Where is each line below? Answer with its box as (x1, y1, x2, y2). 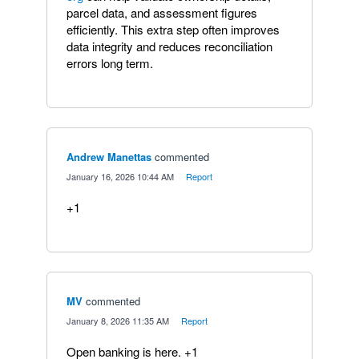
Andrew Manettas (67, 148, 151, 164)
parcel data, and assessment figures (67, 3, 257, 21)
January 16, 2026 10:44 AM (67, 169, 174, 183)
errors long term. (67, 54, 153, 71)
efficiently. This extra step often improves (67, 20, 280, 38)
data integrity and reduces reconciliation (67, 37, 272, 54)
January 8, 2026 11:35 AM (67, 313, 169, 327)
